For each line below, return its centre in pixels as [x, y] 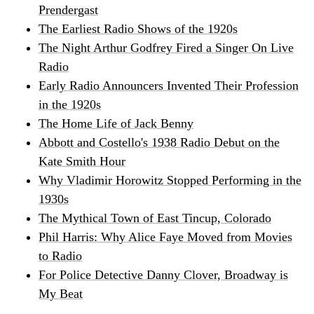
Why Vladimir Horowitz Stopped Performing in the [170, 180]
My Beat [61, 294]
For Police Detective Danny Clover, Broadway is [163, 275]
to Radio [60, 256]
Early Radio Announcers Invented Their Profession [169, 86]
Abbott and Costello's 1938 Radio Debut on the [159, 143]
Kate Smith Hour [82, 162]
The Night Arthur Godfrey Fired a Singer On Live [166, 48]
